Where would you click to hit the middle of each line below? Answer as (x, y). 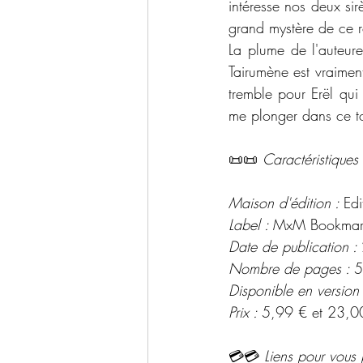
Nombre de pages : (291, 269)
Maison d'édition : (286, 203)
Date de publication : (295, 247)
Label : (251, 225)
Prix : (245, 312)
